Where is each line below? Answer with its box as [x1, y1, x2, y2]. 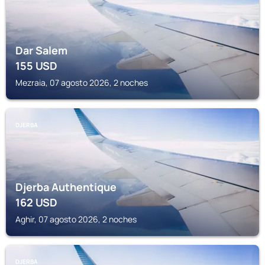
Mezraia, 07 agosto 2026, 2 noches [15, 77, 148, 88]
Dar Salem [15, 43, 67, 57]
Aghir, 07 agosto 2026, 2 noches [15, 214, 137, 225]
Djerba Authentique [15, 180, 117, 194]
